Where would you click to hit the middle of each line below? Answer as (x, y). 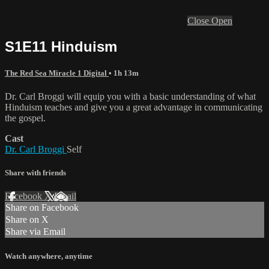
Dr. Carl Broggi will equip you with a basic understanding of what (130, 97)
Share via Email (35, 232)
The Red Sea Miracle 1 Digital (57, 73)
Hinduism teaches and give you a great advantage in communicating (134, 107)
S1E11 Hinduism (61, 46)
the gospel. (25, 118)
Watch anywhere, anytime (49, 256)
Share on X (27, 220)
